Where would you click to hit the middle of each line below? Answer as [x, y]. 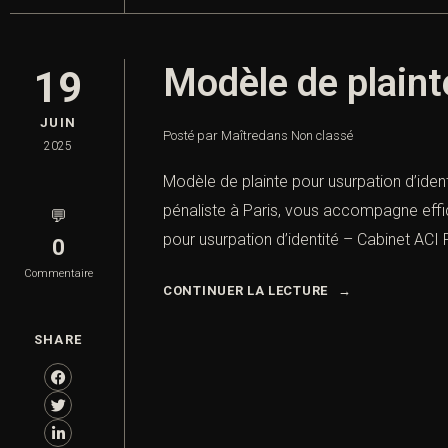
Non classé [322, 136]
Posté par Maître [210, 136]
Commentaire [58, 274]
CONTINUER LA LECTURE [245, 291]
